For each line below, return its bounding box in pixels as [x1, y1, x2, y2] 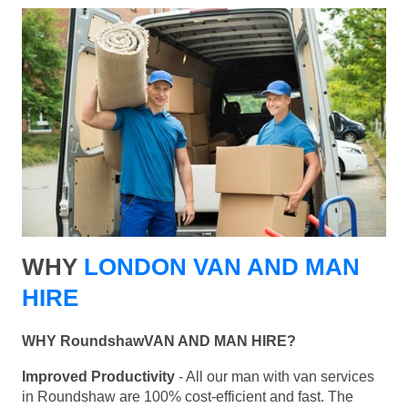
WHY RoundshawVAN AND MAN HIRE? [22, 333, 296, 350]
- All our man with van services [175, 369, 374, 385]
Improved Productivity [22, 369, 175, 385]
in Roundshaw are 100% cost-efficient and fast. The [22, 389, 353, 405]
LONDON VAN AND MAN [84, 253, 360, 281]
